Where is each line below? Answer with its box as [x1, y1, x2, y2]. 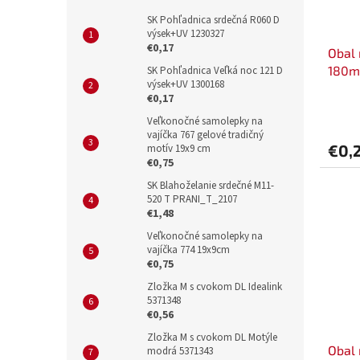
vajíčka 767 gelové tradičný [147, 128, 264, 143]
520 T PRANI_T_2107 [147, 192, 237, 207]
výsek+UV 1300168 [147, 77, 224, 92]
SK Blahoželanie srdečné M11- [147, 178, 274, 194]
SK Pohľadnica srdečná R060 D [147, 13, 280, 28]
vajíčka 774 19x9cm [147, 243, 230, 258]
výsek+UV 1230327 [147, 27, 224, 42]
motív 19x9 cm [147, 141, 211, 157]
